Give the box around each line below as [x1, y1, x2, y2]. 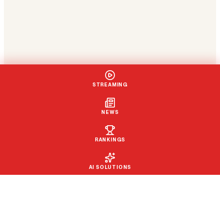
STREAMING [92, 82, 128, 88]
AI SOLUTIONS [88, 164, 132, 170]
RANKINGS [94, 137, 126, 143]
